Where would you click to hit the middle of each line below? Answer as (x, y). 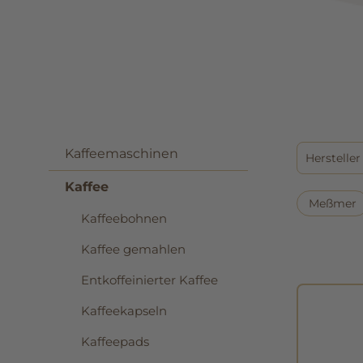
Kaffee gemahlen (133, 249)
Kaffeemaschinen (122, 154)
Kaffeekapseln (124, 311)
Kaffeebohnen (124, 218)
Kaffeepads (115, 342)
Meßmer (333, 203)
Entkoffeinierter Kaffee (149, 280)
